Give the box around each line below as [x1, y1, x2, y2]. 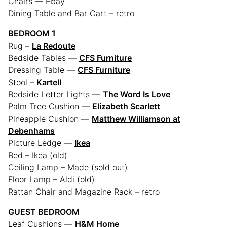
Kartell [36, 77, 61, 88]
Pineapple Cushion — [8, 113, 92, 124]
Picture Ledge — [8, 138, 74, 148]
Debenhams [8, 126, 55, 136]
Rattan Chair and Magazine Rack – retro [8, 186, 160, 197]
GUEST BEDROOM [8, 207, 80, 217]
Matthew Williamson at [92, 113, 180, 124]
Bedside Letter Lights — [8, 89, 103, 100]
